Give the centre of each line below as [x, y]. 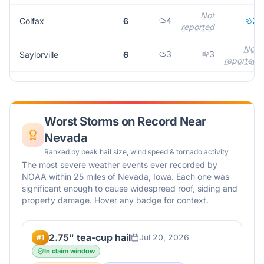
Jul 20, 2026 [164, 237]
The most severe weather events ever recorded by [120, 165]
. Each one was [200, 176]
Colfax [32, 21]
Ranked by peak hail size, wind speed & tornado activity [137, 152]
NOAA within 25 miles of [70, 176]
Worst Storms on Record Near [125, 121]
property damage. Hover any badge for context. [115, 200]
